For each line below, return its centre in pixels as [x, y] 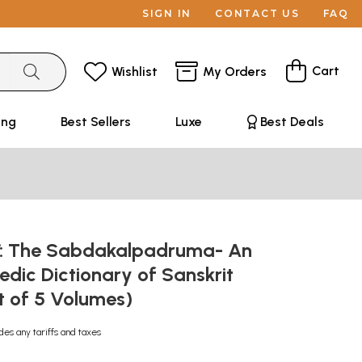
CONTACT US [257, 13]
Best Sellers [95, 122]
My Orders [235, 71]
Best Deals [292, 122]
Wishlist [135, 71]
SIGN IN [167, 13]
